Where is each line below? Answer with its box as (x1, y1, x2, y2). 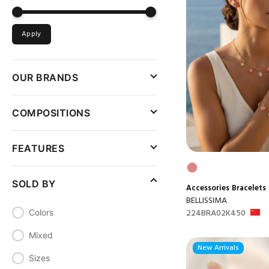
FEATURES (12, 142, 64, 154)
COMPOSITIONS (12, 107, 90, 119)
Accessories (186, 181, 229, 195)
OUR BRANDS (12, 71, 78, 83)
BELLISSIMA (186, 193, 227, 208)
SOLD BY (12, 178, 56, 190)
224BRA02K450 (186, 206, 246, 220)
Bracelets (232, 181, 266, 195)
